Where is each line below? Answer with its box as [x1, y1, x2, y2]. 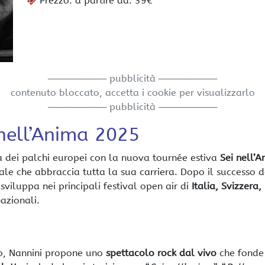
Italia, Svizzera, [192, 180, 261, 192]
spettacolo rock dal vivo [106, 247, 216, 259]
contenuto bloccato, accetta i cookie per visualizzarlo [10, 87, 255, 98]
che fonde [216, 247, 264, 259]
